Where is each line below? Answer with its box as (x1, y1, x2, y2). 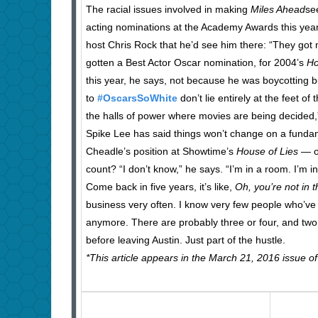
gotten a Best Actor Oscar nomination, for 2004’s (86, 57, 307, 69)
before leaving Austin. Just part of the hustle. (86, 234, 285, 246)
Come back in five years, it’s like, (86, 181, 235, 193)
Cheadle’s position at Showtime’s (86, 146, 236, 158)
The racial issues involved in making (86, 4, 251, 16)
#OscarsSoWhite (97, 92, 177, 104)
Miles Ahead (251, 4, 305, 16)
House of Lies (236, 146, 301, 158)
